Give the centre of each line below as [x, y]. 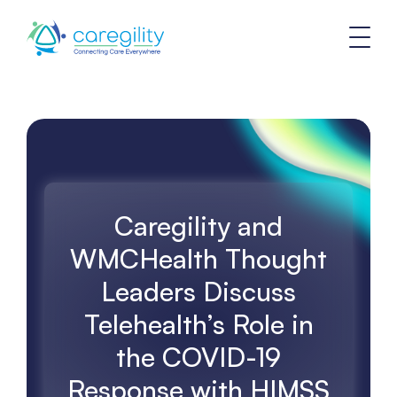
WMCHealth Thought [198, 258]
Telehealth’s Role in [198, 324]
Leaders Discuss [198, 291]
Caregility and [198, 226]
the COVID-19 [198, 357]
